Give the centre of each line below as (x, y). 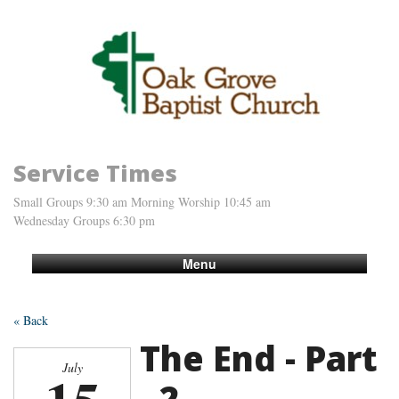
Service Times (95, 172)
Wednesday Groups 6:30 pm (84, 220)
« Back (31, 320)
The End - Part (259, 358)
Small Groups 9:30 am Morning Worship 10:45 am (142, 201)
